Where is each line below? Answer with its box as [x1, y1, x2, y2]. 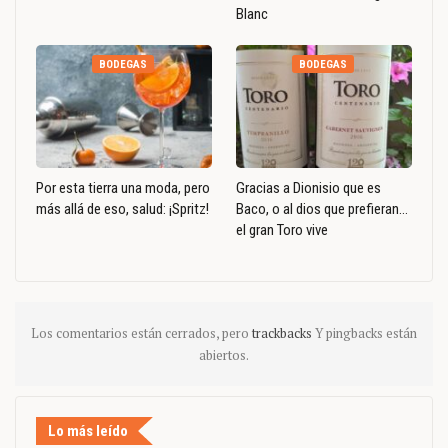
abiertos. [199, 346, 249, 365]
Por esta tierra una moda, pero [36, 179, 210, 198]
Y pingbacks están [315, 324, 417, 343]
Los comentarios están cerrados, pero [31, 324, 252, 343]
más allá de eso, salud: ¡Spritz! [36, 200, 209, 219]
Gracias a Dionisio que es [236, 179, 381, 198]
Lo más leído [48, 422, 128, 441]
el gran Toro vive [236, 221, 328, 240]
